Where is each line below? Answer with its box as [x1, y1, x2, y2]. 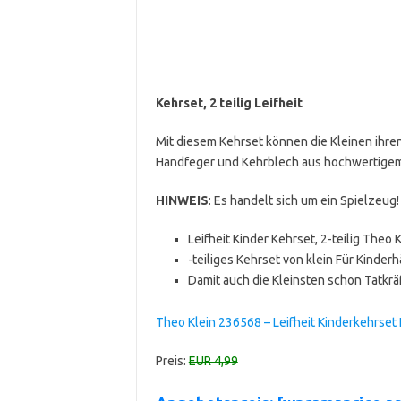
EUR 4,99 [188, 353, 238, 368]
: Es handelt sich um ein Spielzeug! [208, 192, 399, 208]
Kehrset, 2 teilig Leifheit [155, 95, 303, 110]
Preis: [155, 353, 189, 368]
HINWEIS [155, 192, 209, 208]
